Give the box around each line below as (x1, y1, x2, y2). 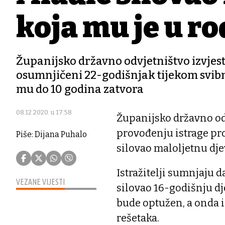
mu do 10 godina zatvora (16, 82, 144, 96)
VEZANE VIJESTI (16, 177, 65, 186)
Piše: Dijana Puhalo (16, 130, 87, 139)
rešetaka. (117, 212, 159, 224)
